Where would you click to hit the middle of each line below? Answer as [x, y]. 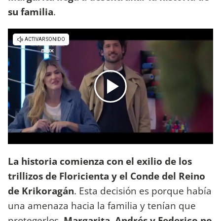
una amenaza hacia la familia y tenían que [102, 205]
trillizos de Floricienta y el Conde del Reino [107, 176]
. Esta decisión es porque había [143, 190]
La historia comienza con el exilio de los [100, 161]
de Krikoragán [41, 190]
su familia [31, 12]
